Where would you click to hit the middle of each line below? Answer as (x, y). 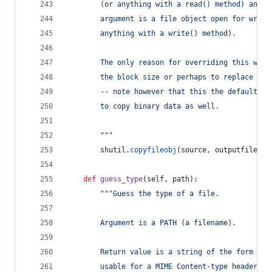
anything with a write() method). (151, 33)
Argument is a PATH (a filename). (151, 223)
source (194, 150)
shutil (113, 150)
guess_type (121, 179)
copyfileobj (153, 150)
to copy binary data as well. (143, 106)
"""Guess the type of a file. (160, 194)
